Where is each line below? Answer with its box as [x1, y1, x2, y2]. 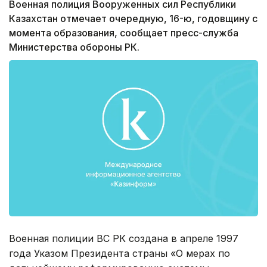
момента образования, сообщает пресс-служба [9, 27, 238, 39]
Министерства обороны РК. [9, 41, 139, 54]
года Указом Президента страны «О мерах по [9, 247, 230, 259]
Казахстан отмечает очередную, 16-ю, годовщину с [9, 13, 257, 25]
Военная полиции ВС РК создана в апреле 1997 [9, 232, 238, 244]
